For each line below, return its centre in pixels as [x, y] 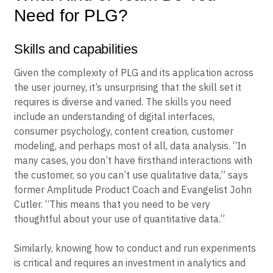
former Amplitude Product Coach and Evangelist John [133, 189]
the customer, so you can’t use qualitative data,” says [131, 175]
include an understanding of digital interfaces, [114, 116]
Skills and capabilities [76, 49]
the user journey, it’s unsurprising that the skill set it [128, 87]
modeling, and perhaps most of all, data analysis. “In [130, 145]
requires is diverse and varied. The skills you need [122, 101]
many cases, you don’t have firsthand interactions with [133, 160]
